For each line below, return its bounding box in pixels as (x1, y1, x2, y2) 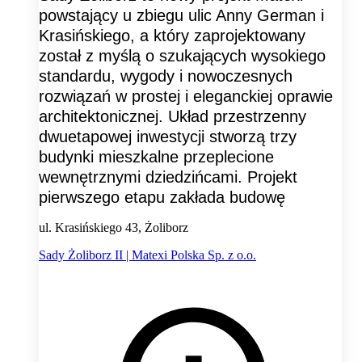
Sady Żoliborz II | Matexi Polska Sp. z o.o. (39, 248, 256, 263)
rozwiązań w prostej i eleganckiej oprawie (39, 87, 333, 106)
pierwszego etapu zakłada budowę (39, 188, 285, 207)
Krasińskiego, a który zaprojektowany (39, 27, 305, 45)
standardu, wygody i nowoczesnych (39, 67, 293, 86)
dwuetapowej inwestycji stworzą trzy (39, 128, 297, 146)
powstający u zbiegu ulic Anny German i (39, 6, 324, 25)
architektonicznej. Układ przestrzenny (39, 107, 306, 126)
